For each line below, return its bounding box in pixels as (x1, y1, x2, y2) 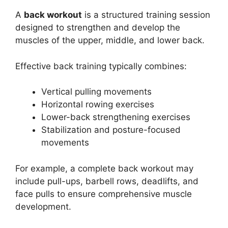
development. (15, 201, 71, 212)
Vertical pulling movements (41, 87, 152, 97)
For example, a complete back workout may (15, 163, 193, 174)
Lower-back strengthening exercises (41, 112, 190, 123)
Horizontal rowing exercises (41, 99, 154, 110)
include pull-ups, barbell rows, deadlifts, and (15, 176, 198, 186)
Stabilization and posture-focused (41, 125, 181, 135)
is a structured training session (82, 10, 210, 20)
